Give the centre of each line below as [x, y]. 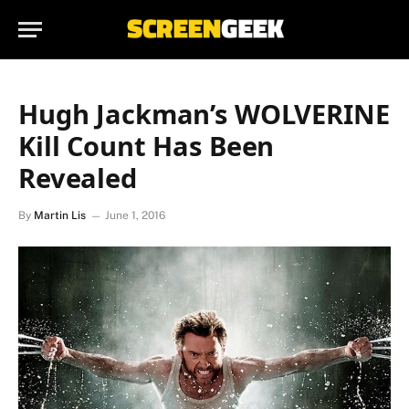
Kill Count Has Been [147, 146]
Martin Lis [60, 215]
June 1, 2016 [135, 215]
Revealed [78, 178]
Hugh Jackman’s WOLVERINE [204, 114]
